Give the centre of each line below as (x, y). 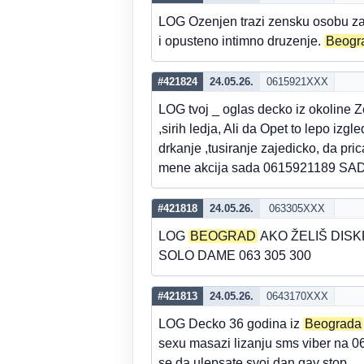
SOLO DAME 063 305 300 (235, 256)
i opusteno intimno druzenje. (241, 41)
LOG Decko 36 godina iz (231, 324)
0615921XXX (297, 82)
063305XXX (297, 208)
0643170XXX (297, 296)
